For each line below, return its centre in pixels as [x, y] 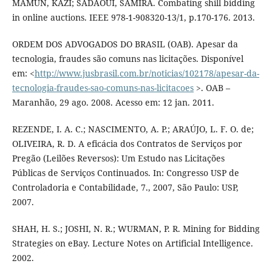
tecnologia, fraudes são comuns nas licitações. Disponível [127, 59]
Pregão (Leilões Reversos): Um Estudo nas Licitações [118, 158]
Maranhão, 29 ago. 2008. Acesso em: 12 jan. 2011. [113, 103]
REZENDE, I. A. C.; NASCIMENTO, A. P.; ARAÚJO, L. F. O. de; [133, 129]
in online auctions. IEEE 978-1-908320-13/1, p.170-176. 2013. [133, 18]
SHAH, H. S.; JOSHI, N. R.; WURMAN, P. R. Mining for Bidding [136, 229]
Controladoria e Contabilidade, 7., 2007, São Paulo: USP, [125, 188]
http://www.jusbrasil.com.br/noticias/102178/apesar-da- [147, 73]
